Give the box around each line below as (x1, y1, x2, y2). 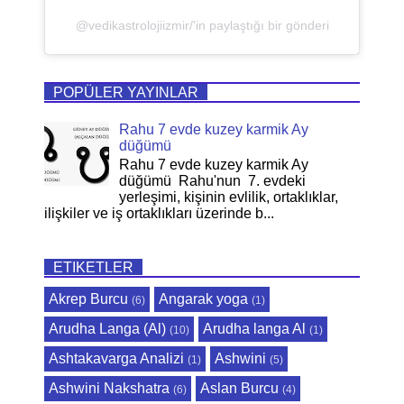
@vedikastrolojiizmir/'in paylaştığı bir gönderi (75, 17, 329, 32)
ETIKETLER (53, 259, 133, 276)
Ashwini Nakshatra (49, 381, 170, 397)
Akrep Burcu (49, 291, 128, 308)
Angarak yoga (159, 291, 248, 308)
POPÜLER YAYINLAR (53, 83, 198, 100)
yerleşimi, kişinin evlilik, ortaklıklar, (119, 188, 339, 205)
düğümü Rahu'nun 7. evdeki (119, 172, 307, 188)
